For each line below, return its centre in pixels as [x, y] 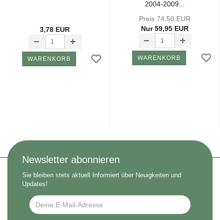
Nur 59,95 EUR [165, 29]
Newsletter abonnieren [71, 160]
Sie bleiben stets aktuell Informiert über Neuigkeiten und [102, 175]
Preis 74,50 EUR [165, 19]
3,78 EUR [55, 30]
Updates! [35, 184]
